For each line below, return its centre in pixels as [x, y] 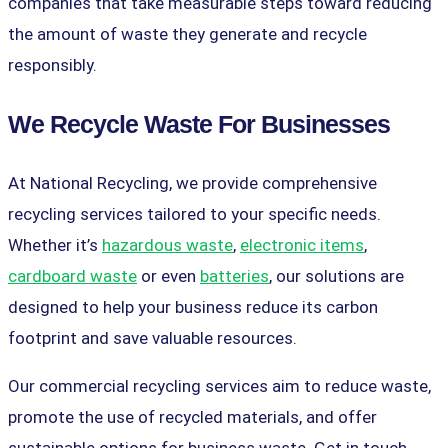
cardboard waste [72, 275]
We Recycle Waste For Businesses [199, 123]
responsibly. [52, 64]
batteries [234, 275]
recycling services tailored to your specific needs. [194, 213]
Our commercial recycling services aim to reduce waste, [219, 385]
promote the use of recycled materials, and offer [192, 416]
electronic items [302, 244]
